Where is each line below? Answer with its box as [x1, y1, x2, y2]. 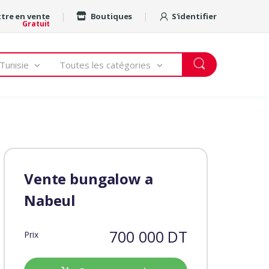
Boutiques [88, 11, 133, 22]
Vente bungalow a [24, 169, 153, 189]
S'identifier [171, 11, 217, 22]
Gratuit [22, 19, 50, 29]
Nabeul [24, 190, 76, 211]
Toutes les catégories [59, 58, 151, 71]
